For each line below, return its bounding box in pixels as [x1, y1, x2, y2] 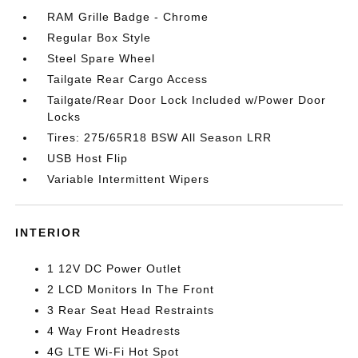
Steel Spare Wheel [47, 52, 156, 65]
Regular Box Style [47, 31, 152, 44]
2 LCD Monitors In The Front [47, 283, 215, 296]
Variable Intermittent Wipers [47, 173, 210, 185]
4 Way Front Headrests [47, 324, 181, 337]
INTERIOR [15, 226, 82, 239]
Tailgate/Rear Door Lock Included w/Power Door [47, 93, 327, 106]
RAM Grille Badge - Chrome [47, 10, 209, 23]
